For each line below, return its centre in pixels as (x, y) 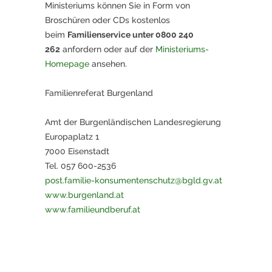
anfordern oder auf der (108, 49)
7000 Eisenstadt (77, 151)
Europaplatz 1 (72, 137)
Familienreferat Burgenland (99, 93)
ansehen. (108, 64)
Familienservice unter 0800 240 (131, 35)
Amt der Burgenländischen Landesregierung (133, 122)
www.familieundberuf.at (93, 210)
